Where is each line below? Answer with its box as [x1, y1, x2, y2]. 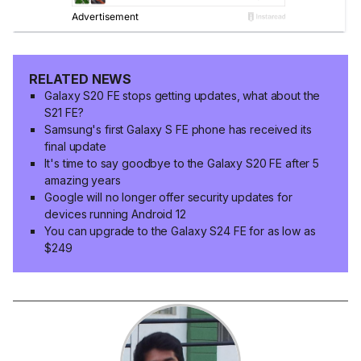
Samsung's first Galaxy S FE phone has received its [44, 122, 312, 136]
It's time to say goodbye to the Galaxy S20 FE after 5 [44, 156, 320, 170]
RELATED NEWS [29, 70, 132, 87]
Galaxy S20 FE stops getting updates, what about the [44, 88, 321, 102]
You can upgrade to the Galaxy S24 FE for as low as [44, 223, 316, 238]
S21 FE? [44, 105, 84, 119]
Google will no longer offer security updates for [44, 189, 293, 204]
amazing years [44, 172, 121, 187]
